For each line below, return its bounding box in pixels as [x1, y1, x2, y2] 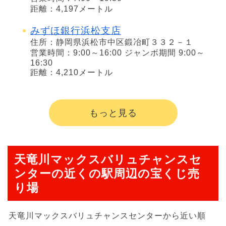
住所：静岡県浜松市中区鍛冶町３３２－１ [30, 38, 193, 47]
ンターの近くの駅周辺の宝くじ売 [14, 166, 200, 180]
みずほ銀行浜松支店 [30, 25, 121, 36]
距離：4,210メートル [30, 68, 113, 77]
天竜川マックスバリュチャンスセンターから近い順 [9, 211, 206, 220]
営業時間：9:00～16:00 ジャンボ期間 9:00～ [30, 48, 205, 58]
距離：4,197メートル [30, 4, 113, 13]
